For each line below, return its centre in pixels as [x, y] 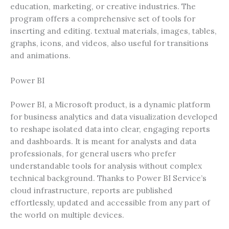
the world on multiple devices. [67, 214]
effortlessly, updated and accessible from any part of [110, 202]
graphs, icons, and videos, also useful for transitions [109, 43]
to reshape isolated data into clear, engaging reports [110, 129]
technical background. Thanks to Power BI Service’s [108, 178]
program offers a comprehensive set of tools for [103, 18]
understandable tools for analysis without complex [106, 165]
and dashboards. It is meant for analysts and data [103, 141]
